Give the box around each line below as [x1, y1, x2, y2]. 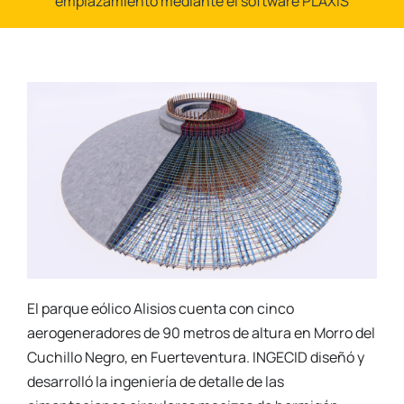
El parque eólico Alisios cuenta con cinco [26, 298, 294, 319]
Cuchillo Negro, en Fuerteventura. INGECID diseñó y [26, 347, 364, 368]
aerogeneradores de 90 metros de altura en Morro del [26, 323, 375, 344]
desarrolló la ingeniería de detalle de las [26, 372, 284, 392]
